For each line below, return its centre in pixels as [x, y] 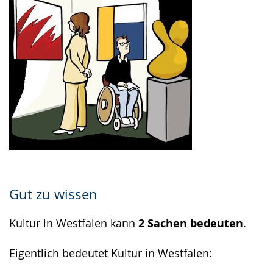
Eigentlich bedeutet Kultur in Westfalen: [111, 253]
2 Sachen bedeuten [191, 223]
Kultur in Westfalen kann [74, 223]
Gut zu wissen [53, 194]
